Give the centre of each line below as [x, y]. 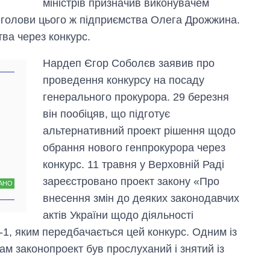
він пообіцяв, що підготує [107, 114]
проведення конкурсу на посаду [124, 80]
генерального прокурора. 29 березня [136, 97]
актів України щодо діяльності [118, 215]
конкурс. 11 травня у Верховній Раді [134, 165]
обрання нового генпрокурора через [134, 148]
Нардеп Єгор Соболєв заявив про [129, 64]
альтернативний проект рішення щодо [140, 131]
